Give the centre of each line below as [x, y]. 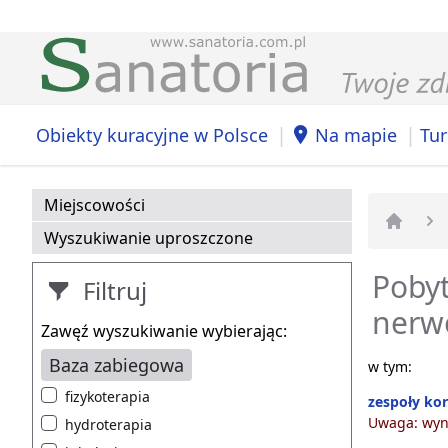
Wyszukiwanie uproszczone [148, 238]
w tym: [390, 367]
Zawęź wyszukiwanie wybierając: [164, 331]
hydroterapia [108, 425]
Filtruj [112, 291]
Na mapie [356, 134]
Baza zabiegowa [116, 365]
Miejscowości [94, 205]
